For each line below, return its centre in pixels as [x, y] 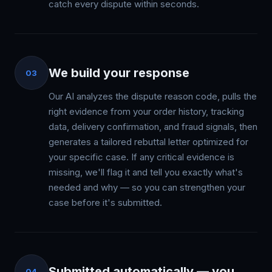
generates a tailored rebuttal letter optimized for [148, 142]
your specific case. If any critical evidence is [141, 157]
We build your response [119, 73]
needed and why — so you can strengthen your [147, 187]
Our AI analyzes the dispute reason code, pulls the [153, 96]
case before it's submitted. [105, 202]
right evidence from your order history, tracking [146, 111]
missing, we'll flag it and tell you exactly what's [146, 172]
